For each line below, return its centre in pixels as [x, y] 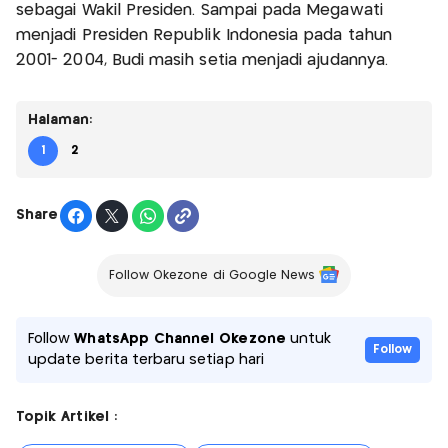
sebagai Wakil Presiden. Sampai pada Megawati [199, 10]
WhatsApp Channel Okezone [180, 338]
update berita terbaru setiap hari [146, 359]
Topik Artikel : [66, 416]
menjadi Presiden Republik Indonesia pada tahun [204, 35]
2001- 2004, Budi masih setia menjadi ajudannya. [202, 60]
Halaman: [60, 119]
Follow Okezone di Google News [212, 275]
